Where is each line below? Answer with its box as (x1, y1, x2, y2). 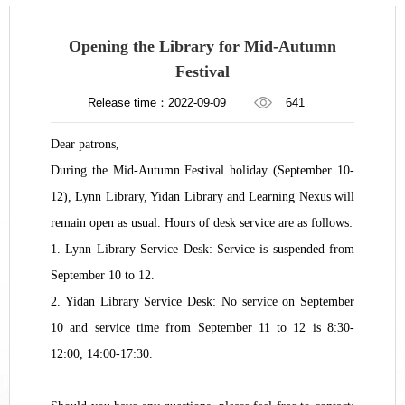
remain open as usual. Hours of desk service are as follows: (51, 216, 353, 231)
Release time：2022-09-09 (87, 96, 226, 110)
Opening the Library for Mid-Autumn (69, 37, 336, 56)
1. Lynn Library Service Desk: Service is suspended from (51, 242, 354, 257)
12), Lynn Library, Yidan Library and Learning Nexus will (51, 190, 354, 204)
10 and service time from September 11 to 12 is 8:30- (51, 321, 354, 335)
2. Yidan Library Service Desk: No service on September (51, 295, 354, 309)
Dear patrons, (51, 137, 119, 152)
